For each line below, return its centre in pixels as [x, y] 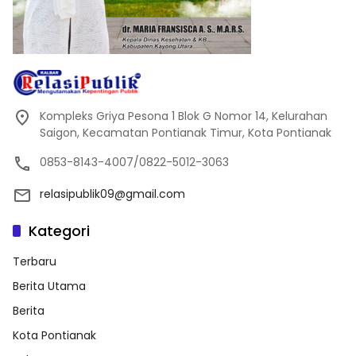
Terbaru [35, 262]
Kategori [59, 231]
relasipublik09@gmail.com [112, 194]
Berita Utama [49, 286]
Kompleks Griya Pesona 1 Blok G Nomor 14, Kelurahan [184, 116]
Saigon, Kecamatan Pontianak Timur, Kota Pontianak [186, 133]
